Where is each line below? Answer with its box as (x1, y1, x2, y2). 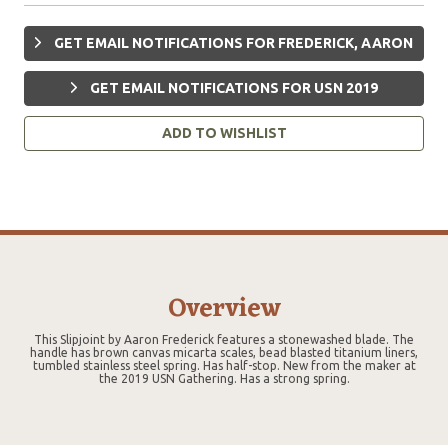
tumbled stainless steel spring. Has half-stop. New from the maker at (32, 358, 416, 372)
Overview (167, 285, 281, 332)
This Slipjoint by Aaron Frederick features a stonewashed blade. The (34, 332, 414, 346)
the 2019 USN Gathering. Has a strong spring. (98, 371, 350, 385)
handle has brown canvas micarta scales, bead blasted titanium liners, (30, 345, 418, 359)
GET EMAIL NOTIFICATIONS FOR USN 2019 (86, 79, 378, 96)
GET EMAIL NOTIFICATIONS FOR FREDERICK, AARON (51, 34, 413, 51)
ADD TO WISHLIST (161, 124, 287, 141)
